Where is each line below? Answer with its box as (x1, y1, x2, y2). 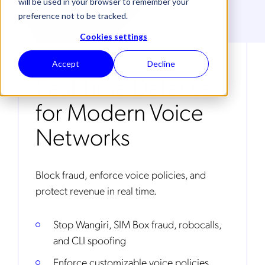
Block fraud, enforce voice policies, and (35, 167, 206, 181)
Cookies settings (80, 31, 147, 41)
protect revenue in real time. (35, 183, 157, 197)
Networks (35, 120, 130, 151)
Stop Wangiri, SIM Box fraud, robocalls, (53, 217, 221, 231)
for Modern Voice (35, 95, 203, 127)
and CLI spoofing (53, 233, 126, 247)
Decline (147, 59, 176, 69)
